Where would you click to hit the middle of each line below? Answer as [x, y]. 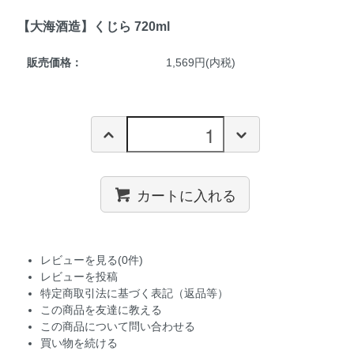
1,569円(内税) [200, 63]
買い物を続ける [79, 343]
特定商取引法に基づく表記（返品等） [134, 294]
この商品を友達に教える [101, 310]
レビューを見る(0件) [91, 260]
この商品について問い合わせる [117, 327]
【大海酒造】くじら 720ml [93, 26]
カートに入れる [187, 194]
